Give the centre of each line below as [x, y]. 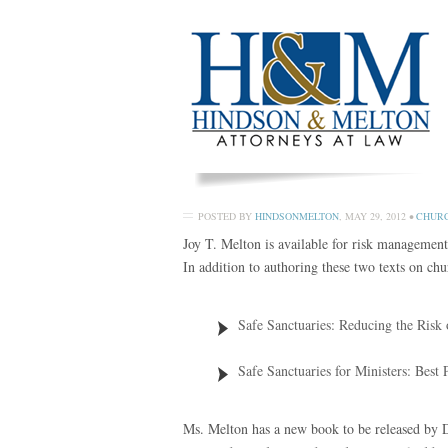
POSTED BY [226, 216]
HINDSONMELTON [297, 216]
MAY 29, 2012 [375, 216]
